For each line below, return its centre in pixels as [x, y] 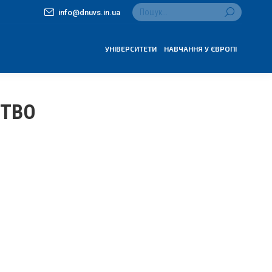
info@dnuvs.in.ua [89, 12]
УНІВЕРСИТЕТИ [131, 49]
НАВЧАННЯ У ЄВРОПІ [200, 49]
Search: [146, 8]
